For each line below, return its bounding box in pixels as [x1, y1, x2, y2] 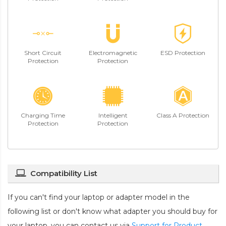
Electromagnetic [88, 49, 137, 57]
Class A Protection [156, 111, 210, 120]
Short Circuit [24, 49, 62, 57]
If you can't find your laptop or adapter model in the [8, 193, 190, 202]
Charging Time [21, 111, 66, 120]
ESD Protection [160, 49, 206, 57]
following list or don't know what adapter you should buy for [8, 207, 217, 216]
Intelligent [98, 111, 128, 120]
